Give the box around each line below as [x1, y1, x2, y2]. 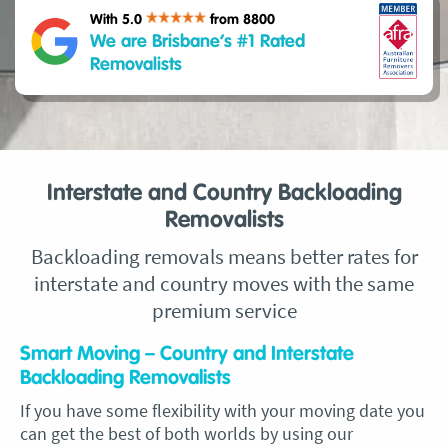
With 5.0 [90, 12, 146, 27]
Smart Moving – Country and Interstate [20, 344, 354, 364]
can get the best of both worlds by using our [20, 422, 353, 445]
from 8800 [210, 12, 275, 27]
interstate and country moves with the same [34, 270, 414, 297]
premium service [151, 297, 297, 324]
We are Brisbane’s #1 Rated [90, 32, 305, 51]
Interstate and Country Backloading [46, 182, 402, 205]
